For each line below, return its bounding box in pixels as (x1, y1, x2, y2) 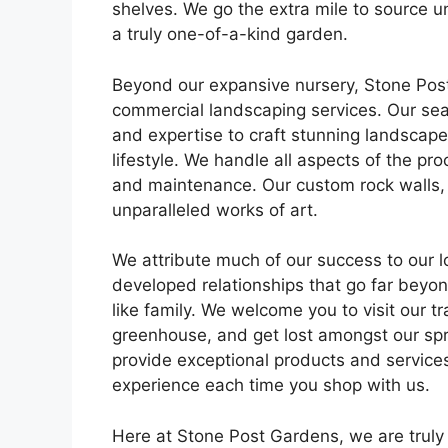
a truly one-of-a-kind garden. (112, 24, 348, 45)
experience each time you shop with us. (112, 375, 430, 396)
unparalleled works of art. (112, 199, 318, 220)
